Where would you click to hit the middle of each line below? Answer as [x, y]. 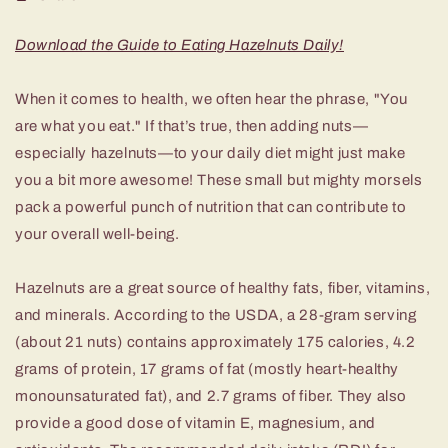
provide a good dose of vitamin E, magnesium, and [195, 423]
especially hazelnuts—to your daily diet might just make [211, 153]
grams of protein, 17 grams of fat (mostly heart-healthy [207, 369]
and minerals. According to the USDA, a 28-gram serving [216, 315]
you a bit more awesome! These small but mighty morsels [219, 180]
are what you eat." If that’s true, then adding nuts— [192, 126]
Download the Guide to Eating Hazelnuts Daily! [179, 45]
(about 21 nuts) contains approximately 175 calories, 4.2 [215, 342]
